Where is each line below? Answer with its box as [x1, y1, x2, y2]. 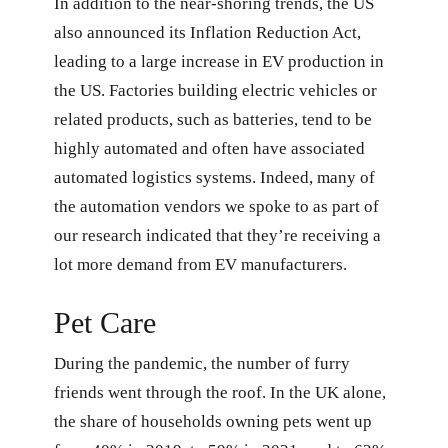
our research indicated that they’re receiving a [53, 225, 381, 245]
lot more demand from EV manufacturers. [53, 254, 347, 274]
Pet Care [53, 306, 156, 340]
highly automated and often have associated [53, 138, 365, 158]
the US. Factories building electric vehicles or [53, 80, 377, 100]
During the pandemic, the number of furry [53, 354, 350, 374]
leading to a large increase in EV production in [53, 51, 384, 71]
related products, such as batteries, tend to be [53, 109, 372, 129]
